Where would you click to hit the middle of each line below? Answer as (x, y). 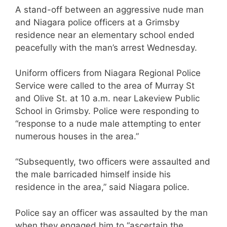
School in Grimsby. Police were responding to (107, 111)
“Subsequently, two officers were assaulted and (113, 162)
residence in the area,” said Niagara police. (102, 187)
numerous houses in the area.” (77, 136)
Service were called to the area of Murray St (105, 86)
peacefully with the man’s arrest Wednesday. (106, 47)
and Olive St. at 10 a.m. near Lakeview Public (107, 98)
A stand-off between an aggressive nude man (109, 9)
